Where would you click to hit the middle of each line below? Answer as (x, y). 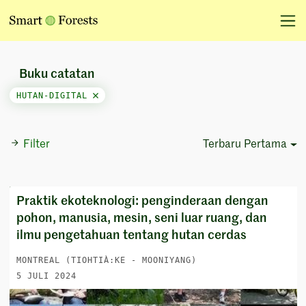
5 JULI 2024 (46, 276)
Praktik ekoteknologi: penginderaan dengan (142, 201)
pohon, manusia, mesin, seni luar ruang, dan (141, 219)
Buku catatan (57, 74)
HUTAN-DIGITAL (54, 95)
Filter (36, 145)
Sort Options (202, 166)
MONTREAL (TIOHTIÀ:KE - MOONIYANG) (106, 260)
